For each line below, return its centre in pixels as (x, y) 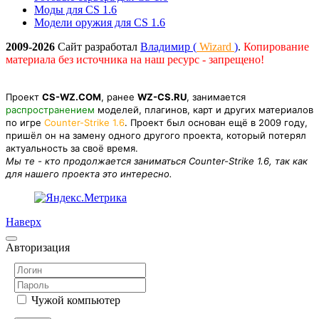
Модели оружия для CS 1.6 (100, 22)
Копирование (276, 46)
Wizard (215, 46)
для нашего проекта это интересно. (89, 173)
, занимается (216, 96)
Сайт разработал (98, 46)
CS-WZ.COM (72, 96)
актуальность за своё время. (72, 148)
